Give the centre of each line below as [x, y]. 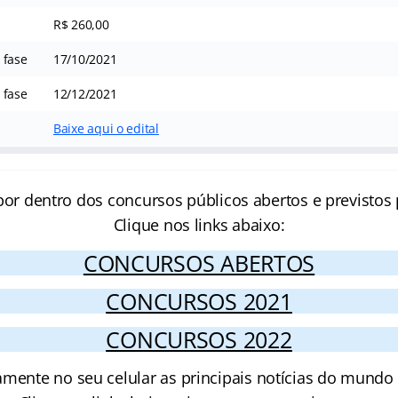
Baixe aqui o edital [106, 128]
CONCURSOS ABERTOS [199, 263]
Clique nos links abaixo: [199, 225]
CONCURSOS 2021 [199, 301]
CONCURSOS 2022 [199, 339]
